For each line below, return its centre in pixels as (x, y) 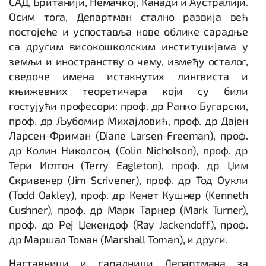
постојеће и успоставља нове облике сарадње (129, 31)
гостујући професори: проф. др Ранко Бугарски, (129, 106)
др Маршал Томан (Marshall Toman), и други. (118, 239)
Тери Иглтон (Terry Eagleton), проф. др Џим (129, 165)
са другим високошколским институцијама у (129, 46)
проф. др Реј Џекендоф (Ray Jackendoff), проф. (129, 224)
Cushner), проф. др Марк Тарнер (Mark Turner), (129, 210)
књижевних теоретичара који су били (129, 91)
